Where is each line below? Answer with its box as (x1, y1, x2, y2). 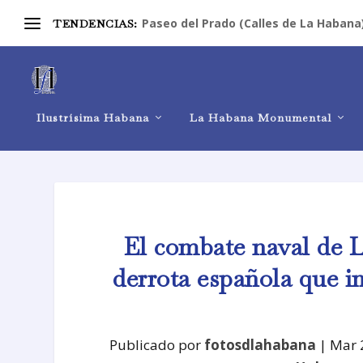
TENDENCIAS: (53, 15, 138, 31)
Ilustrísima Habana (36, 110, 149, 125)
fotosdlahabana (204, 335, 317, 354)
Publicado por (109, 335, 205, 354)
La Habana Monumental (190, 110, 331, 125)
